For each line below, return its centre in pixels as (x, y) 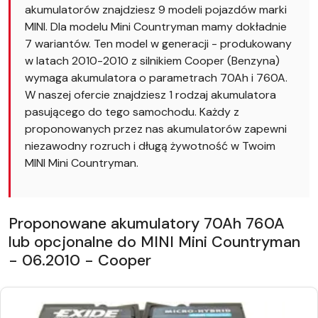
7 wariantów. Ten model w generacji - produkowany (158, 44)
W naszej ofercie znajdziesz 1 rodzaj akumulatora (150, 95)
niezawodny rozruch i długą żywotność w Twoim (150, 146)
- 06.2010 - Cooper (80, 260)
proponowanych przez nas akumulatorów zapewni (156, 129)
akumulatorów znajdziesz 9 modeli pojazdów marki (156, 10)
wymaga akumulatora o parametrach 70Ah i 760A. (156, 78)
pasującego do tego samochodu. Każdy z (132, 112)
